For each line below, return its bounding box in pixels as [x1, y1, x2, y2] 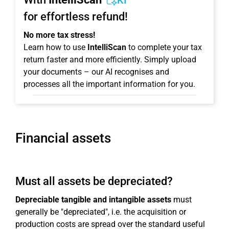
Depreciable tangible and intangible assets [15, 195, 171, 204]
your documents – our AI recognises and [24, 67, 169, 77]
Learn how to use [24, 42, 87, 52]
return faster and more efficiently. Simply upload [24, 55, 196, 64]
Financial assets [15, 130, 111, 146]
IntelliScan [87, 42, 126, 52]
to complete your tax [126, 42, 202, 52]
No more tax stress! [24, 30, 95, 40]
